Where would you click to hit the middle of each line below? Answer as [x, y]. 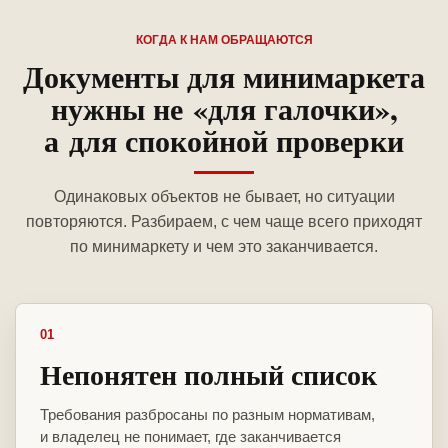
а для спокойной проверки [224, 140]
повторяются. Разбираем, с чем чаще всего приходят [224, 222]
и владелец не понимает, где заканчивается [190, 437]
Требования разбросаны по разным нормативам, [207, 415]
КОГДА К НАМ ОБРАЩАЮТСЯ [224, 40]
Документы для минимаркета [224, 76]
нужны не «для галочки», [224, 108]
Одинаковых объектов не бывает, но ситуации [224, 197]
